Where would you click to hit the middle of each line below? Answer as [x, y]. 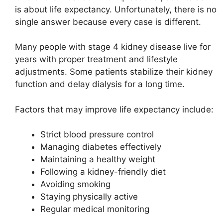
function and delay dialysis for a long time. [100, 84]
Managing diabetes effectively [101, 147]
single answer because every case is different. [108, 22]
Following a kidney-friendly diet [103, 172]
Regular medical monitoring [95, 209]
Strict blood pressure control [97, 135]
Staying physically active [89, 197]
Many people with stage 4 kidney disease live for [113, 47]
